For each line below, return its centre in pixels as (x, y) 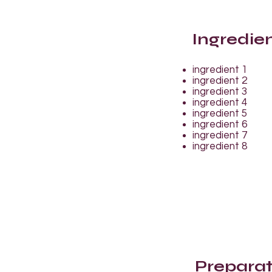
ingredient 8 (220, 146)
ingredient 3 (220, 92)
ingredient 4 (220, 103)
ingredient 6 (220, 124)
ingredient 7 (220, 135)
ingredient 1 (220, 70)
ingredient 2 (220, 81)
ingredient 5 (220, 114)
